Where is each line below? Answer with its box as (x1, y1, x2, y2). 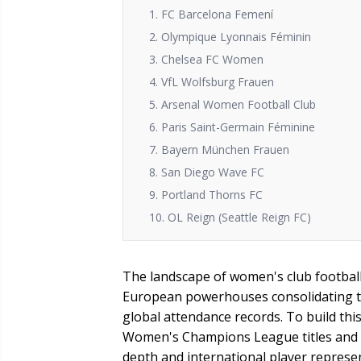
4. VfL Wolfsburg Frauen (149, 74, 274, 89)
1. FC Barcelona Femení (149, 6, 273, 22)
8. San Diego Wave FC (149, 164, 264, 180)
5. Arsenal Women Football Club (149, 97, 316, 112)
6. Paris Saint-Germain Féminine (149, 119, 315, 135)
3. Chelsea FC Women (149, 52, 263, 67)
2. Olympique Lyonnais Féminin (149, 29, 311, 44)
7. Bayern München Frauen (149, 142, 289, 157)
